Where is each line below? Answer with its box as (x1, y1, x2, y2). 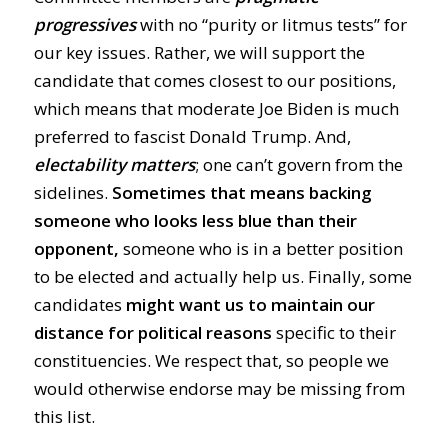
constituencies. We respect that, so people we (33, 349, 389, 372)
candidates (33, 293, 126, 316)
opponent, (33, 237, 119, 260)
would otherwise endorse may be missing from (33, 377, 405, 400)
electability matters (33, 153, 195, 176)
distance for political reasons (33, 321, 272, 344)
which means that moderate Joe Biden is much (33, 97, 399, 120)
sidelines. (33, 181, 112, 204)
